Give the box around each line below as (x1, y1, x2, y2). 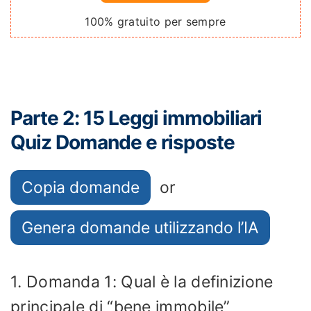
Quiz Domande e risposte (10, 131, 235, 154)
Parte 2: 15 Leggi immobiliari (10, 106, 262, 130)
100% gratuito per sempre (85, 15, 226, 28)
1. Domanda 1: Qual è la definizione (10, 271, 274, 292)
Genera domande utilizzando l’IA (22, 218, 259, 237)
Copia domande (22, 178, 140, 197)
